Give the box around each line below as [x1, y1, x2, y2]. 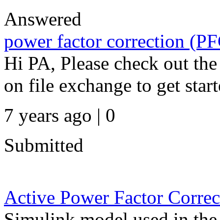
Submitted [4, 135, 83, 156]
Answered [4, 8, 82, 29]
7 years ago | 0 [4, 105, 115, 126]
